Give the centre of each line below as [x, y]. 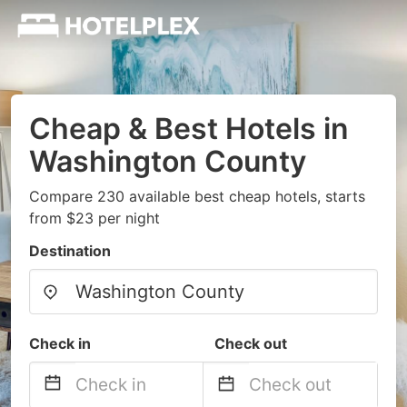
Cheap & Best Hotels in [189, 129]
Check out [251, 343]
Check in [60, 343]
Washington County [168, 161]
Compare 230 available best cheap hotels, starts [197, 196]
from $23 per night [94, 218]
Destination [70, 251]
